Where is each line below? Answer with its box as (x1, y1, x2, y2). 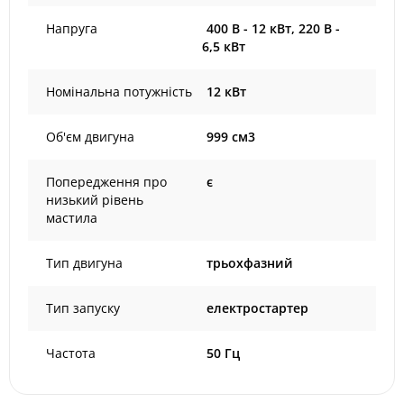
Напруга (46, 20, 97, 37)
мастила (46, 209, 97, 226)
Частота (46, 344, 96, 362)
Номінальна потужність (46, 83, 192, 100)
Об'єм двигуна (46, 128, 134, 145)
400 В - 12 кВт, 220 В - (207, 20, 340, 37)
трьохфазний (207, 254, 293, 271)
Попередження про (46, 173, 167, 190)
